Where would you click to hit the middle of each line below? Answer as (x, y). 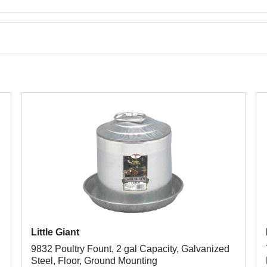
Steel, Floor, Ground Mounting (94, 261)
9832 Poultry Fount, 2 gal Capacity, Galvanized (130, 249)
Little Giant (55, 232)
